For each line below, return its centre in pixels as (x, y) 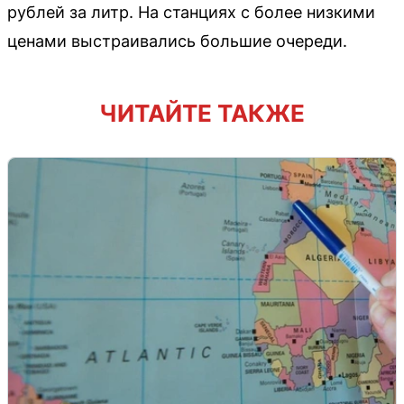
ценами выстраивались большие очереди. (177, 41)
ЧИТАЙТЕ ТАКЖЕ (202, 114)
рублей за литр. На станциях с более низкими (191, 13)
